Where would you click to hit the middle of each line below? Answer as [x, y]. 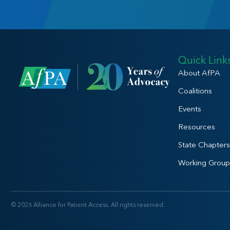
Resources [197, 126]
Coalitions [195, 90]
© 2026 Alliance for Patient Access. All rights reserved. [88, 204]
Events [190, 108]
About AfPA [199, 72]
